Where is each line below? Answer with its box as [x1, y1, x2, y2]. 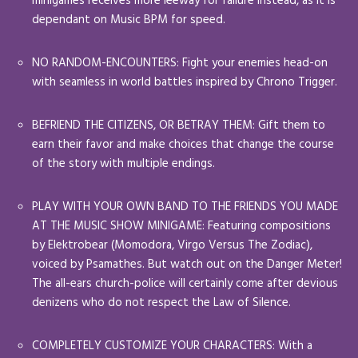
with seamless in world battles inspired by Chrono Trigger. [32, 72, 337, 92]
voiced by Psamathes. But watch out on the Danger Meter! [32, 254, 342, 274]
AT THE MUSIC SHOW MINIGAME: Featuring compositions [32, 216, 331, 236]
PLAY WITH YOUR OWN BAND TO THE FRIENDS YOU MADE [32, 197, 338, 217]
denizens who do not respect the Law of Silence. [32, 292, 291, 312]
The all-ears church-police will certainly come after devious [32, 273, 338, 293]
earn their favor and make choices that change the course [32, 134, 334, 154]
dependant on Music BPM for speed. [32, 10, 225, 30]
